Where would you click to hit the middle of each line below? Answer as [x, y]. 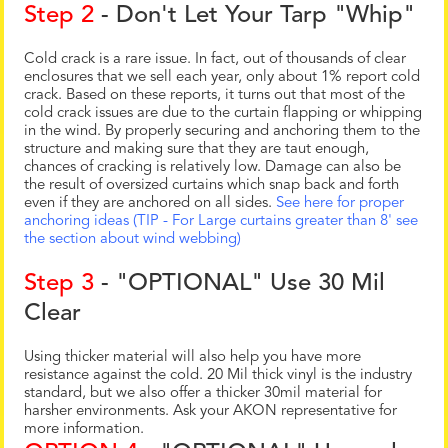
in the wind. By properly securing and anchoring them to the [222, 132]
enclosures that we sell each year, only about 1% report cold [222, 78]
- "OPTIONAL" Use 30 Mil [239, 284]
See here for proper [340, 204]
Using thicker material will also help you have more [192, 358]
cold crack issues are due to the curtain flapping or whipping [223, 114]
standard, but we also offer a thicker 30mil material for [203, 394]
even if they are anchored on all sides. [150, 204]
